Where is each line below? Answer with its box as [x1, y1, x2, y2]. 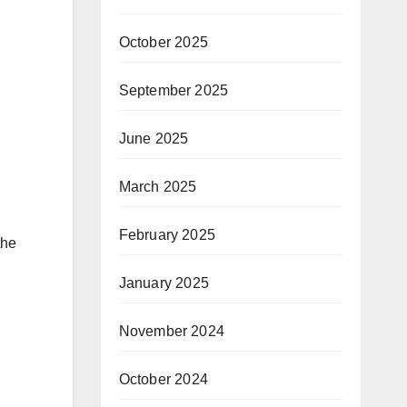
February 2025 [118, 227, 216, 243]
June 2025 [118, 131, 189, 146]
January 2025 [118, 275, 209, 291]
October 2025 [118, 35, 208, 50]
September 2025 [118, 83, 229, 98]
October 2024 [118, 372, 208, 387]
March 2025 [118, 179, 197, 194]
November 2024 [118, 323, 225, 339]
